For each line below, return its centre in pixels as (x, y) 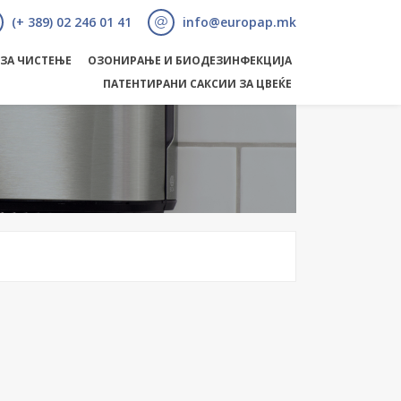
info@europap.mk (238, 22)
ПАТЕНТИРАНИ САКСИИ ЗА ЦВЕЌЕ (197, 84)
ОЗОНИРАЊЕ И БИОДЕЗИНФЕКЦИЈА (190, 60)
